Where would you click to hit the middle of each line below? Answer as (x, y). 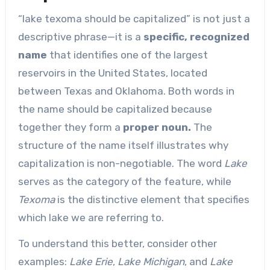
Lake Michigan (151, 262)
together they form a (70, 127)
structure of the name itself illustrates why (123, 146)
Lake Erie (91, 262)
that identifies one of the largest (127, 55)
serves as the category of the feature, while (124, 182)
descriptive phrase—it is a (80, 37)
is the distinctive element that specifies (152, 200)
